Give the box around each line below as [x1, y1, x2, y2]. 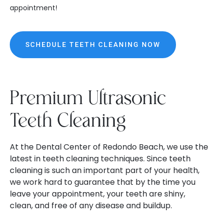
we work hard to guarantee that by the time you [10, 176, 196, 188]
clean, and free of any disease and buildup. [10, 200, 174, 211]
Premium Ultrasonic [10, 88, 166, 109]
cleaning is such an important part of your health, [10, 165, 199, 176]
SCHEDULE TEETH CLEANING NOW [25, 41, 160, 48]
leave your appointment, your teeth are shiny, [10, 188, 185, 199]
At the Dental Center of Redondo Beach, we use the [10, 141, 208, 153]
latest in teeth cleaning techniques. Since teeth [10, 153, 191, 164]
